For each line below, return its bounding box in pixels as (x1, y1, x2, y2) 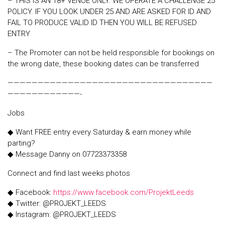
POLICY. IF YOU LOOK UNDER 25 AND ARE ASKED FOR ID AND (8, 7, 211, 16)
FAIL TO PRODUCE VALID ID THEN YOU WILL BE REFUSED (8, 18, 197, 27)
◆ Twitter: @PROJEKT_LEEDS (8, 199, 106, 208)
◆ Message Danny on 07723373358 (8, 150, 127, 159)
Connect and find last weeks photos (8, 169, 130, 178)
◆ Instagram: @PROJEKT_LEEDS (8, 210, 116, 219)
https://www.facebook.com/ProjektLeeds (53, 188, 194, 197)
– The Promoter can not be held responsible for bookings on (8, 48, 214, 57)
